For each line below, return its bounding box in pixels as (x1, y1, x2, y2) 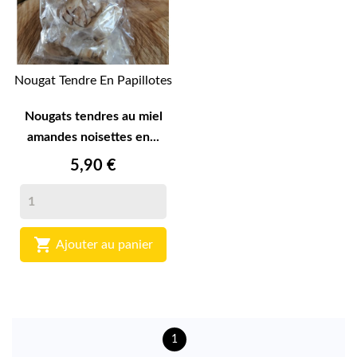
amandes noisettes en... (27, 131, 159, 144)
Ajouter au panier (56, 237, 153, 251)
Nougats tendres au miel (24, 110, 163, 124)
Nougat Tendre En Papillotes (14, 74, 172, 88)
